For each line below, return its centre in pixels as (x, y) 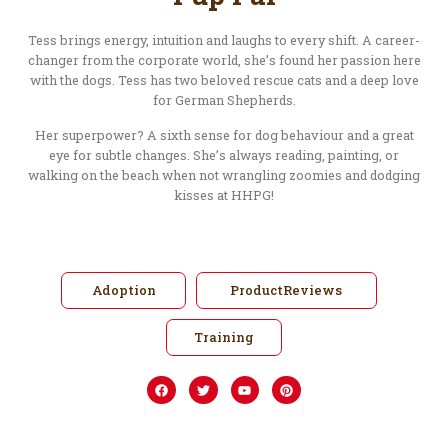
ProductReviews (286, 289)
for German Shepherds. (224, 100)
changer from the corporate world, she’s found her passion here (224, 60)
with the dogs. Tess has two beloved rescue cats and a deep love (224, 80)
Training (224, 336)
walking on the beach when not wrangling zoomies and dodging (224, 174)
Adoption (123, 289)
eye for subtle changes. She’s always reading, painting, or (224, 154)
